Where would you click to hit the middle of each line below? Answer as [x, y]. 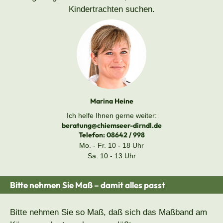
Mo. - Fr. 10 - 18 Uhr [111, 146]
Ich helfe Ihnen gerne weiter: [111, 116]
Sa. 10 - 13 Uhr [111, 156]
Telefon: [92, 135]
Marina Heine [111, 101]
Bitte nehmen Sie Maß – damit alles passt [88, 185]
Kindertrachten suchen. [111, 9]
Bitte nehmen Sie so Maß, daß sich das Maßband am [109, 213]
